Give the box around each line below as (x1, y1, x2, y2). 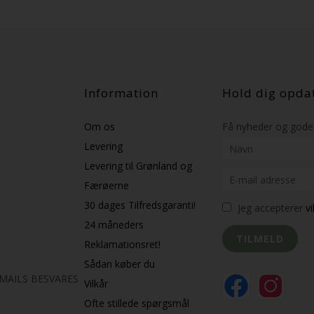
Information (83, 85, 158, 101)
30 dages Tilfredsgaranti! (83, 198, 196, 212)
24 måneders (83, 218, 144, 231)
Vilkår (83, 277, 108, 290)
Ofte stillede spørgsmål (83, 296, 189, 310)
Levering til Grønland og (83, 159, 192, 172)
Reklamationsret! (83, 238, 161, 251)
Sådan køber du (83, 257, 155, 271)
